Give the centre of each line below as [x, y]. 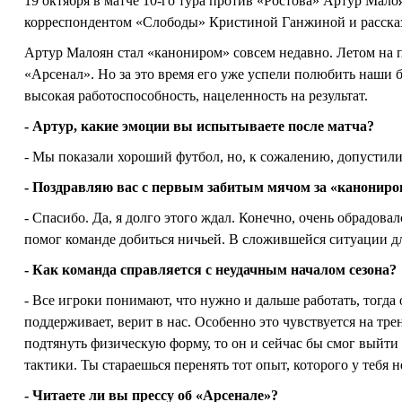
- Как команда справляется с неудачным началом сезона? [210, 270]
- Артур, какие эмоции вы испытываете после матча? [199, 126]
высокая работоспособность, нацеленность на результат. [196, 96]
